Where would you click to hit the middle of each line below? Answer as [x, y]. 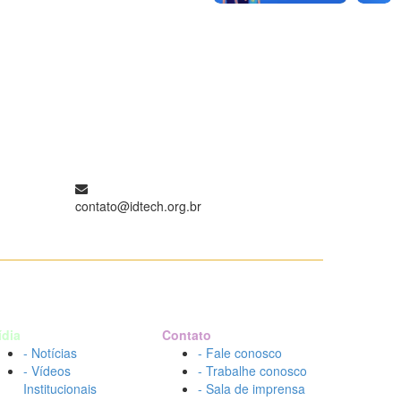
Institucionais [60, 388]
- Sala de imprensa [252, 388]
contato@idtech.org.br [138, 206]
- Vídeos [47, 371]
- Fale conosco [240, 353]
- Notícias [50, 353]
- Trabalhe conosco [252, 371]
